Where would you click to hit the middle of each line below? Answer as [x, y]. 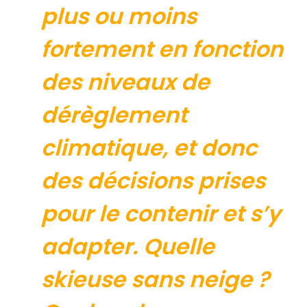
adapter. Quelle [128, 247]
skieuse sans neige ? [155, 280]
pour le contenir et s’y [161, 214]
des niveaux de [125, 82]
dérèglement [114, 115]
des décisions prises [153, 181]
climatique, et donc [149, 148]
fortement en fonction [162, 49]
